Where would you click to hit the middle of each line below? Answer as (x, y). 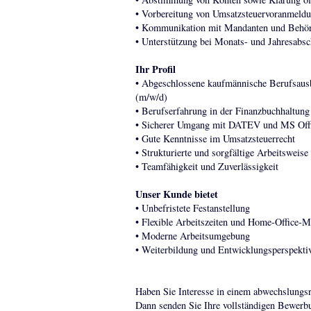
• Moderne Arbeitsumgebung (192, 236)
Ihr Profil (155, 69)
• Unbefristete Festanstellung (192, 208)
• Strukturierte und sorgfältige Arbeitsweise (221, 152)
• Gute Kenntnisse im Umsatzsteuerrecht (215, 138)
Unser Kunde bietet (176, 194)
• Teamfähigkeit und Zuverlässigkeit (207, 166)
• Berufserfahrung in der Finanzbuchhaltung (222, 111)
